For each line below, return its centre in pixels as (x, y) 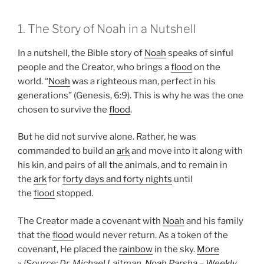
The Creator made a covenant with (90, 221)
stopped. (74, 193)
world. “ (33, 81)
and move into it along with (186, 151)
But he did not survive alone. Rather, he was (107, 137)
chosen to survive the (63, 109)
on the (206, 67)
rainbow (136, 249)
